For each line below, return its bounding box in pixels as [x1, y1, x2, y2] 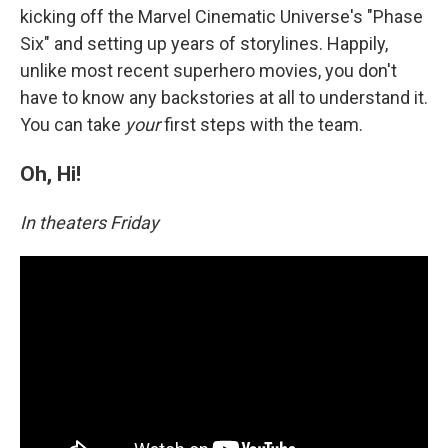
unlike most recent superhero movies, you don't [20, 59, 397, 81]
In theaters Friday [20, 211, 163, 233]
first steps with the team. [164, 113, 363, 135]
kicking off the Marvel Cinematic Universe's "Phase [20, 5, 423, 27]
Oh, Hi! [20, 160, 81, 186]
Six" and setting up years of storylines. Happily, [20, 32, 388, 54]
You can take [20, 113, 125, 135]
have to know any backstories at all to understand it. [20, 86, 428, 108]
